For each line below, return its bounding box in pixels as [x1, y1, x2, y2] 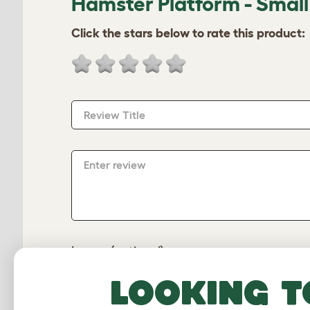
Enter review [84, 158, 146, 171]
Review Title [84, 109, 145, 121]
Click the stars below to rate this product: [71, 26, 305, 40]
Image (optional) [71, 244, 165, 258]
